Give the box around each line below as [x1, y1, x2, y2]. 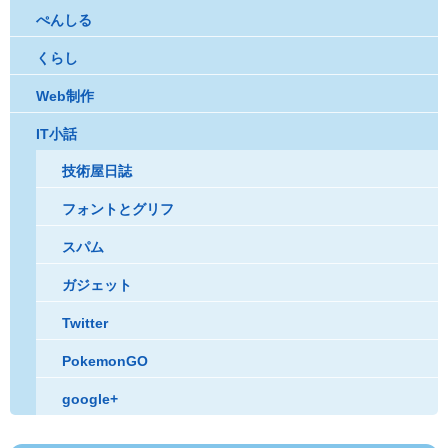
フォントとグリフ [61, 201, 174, 218]
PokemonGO [61, 353, 148, 370]
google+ [61, 391, 118, 408]
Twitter [61, 315, 108, 332]
